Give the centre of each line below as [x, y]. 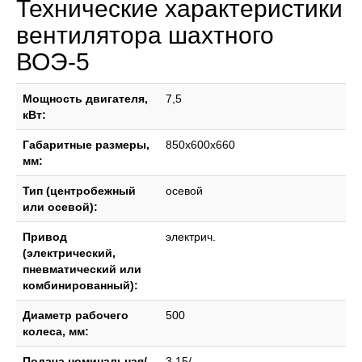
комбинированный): [80, 285]
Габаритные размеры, [86, 145]
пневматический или [82, 269]
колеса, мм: [56, 331]
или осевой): [60, 207]
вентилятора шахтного [145, 35]
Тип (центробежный [79, 191]
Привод [45, 237]
